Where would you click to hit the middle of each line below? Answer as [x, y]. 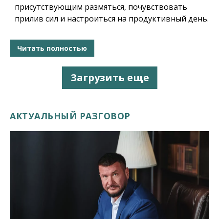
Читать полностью [52, 48]
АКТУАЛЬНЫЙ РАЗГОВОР [70, 116]
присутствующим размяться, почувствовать [101, 7]
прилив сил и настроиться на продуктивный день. [112, 19]
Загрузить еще [109, 78]
